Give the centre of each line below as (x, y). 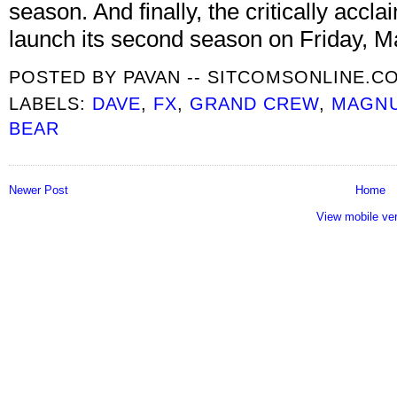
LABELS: (51, 104)
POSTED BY (66, 77)
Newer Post (39, 190)
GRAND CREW (255, 104)
